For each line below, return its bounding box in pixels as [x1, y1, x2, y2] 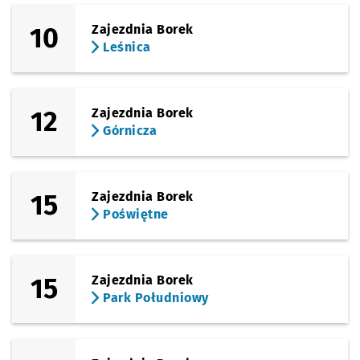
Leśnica [99, 39, 151, 55]
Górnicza [99, 123, 157, 138]
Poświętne [99, 207, 169, 222]
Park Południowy [99, 290, 209, 305]
